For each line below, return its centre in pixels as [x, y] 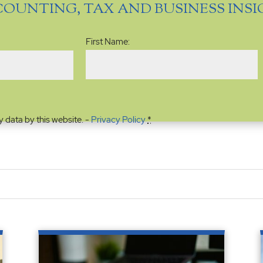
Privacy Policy [119, 120]
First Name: [107, 42]
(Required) [129, 32]
